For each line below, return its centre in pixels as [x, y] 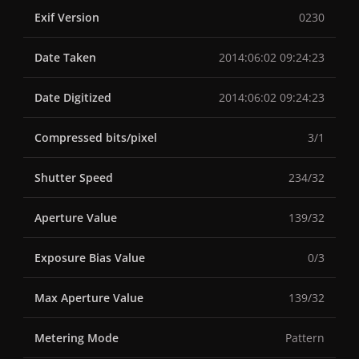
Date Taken [65, 58]
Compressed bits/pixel [96, 138]
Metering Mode [77, 338]
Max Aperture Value [89, 298]
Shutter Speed [74, 178]
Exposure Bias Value [90, 258]
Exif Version [67, 18]
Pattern [305, 338]
